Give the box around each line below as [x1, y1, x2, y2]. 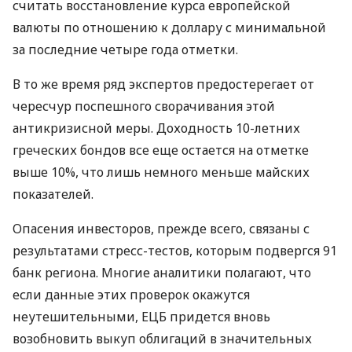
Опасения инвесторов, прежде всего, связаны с [13, 220, 310, 237]
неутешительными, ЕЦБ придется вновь [13, 308, 270, 325]
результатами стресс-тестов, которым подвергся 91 [13, 242, 337, 259]
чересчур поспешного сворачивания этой [13, 97, 275, 115]
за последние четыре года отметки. [13, 41, 238, 58]
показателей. [13, 185, 93, 203]
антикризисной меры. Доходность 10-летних [13, 119, 300, 137]
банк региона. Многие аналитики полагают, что [13, 264, 311, 281]
